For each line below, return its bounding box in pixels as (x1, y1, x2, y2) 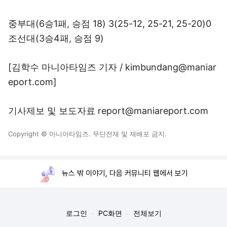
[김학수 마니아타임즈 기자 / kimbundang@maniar (8, 62, 216, 72)
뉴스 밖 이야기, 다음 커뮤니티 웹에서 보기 (62, 169, 188, 178)
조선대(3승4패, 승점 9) (8, 33, 104, 44)
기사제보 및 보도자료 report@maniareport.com (8, 105, 208, 116)
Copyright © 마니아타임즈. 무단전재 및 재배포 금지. (8, 130, 167, 138)
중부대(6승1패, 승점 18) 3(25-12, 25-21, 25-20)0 (8, 18, 211, 29)
